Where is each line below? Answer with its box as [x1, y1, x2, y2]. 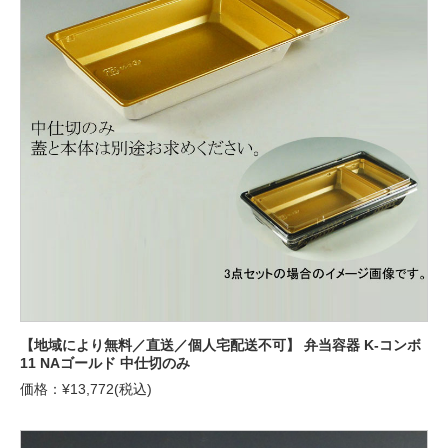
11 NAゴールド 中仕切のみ [20, 355, 190, 372]
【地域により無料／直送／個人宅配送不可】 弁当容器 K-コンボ [20, 337, 421, 354]
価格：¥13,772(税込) [20, 381, 152, 398]
